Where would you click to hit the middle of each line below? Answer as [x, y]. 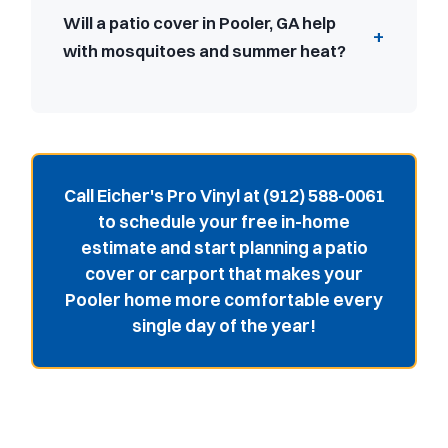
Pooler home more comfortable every [224, 299]
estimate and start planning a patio [224, 247]
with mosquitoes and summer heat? [204, 50]
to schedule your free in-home [224, 221]
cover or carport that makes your [224, 273]
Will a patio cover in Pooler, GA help [199, 22]
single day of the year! [224, 325]
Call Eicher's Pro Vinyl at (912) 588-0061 [224, 195]
